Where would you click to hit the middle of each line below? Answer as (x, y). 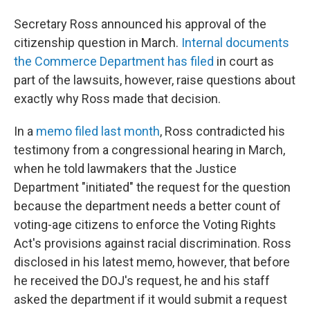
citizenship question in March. (98, 43)
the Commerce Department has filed (114, 61)
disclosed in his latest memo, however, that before (152, 262)
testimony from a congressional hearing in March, (149, 150)
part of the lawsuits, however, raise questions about (155, 80)
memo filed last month (98, 131)
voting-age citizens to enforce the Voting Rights (145, 225)
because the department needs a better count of (147, 206)
